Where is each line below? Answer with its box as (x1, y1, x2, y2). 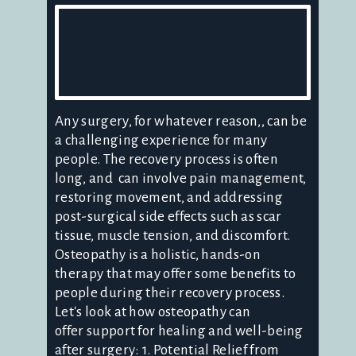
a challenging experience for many (55, 132, 268, 148)
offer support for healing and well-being (55, 323, 304, 339)
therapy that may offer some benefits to (55, 265, 296, 281)
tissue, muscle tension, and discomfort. (55, 227, 291, 243)
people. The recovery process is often (55, 151, 278, 167)
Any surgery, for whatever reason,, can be (55, 113, 308, 129)
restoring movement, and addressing (55, 189, 283, 205)
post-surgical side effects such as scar (55, 208, 282, 224)
